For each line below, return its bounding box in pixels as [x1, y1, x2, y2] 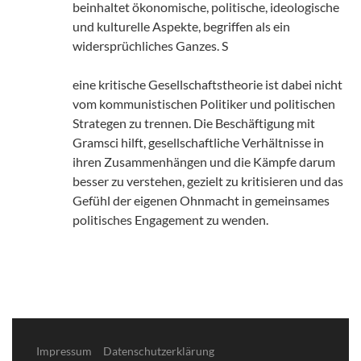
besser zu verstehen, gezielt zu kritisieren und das [73, 172, 343, 189]
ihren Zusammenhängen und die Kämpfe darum [73, 153, 335, 169]
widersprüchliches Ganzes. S [73, 37, 228, 53]
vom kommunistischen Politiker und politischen [73, 95, 335, 111]
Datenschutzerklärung [103, 343, 214, 358]
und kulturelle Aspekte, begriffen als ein [73, 18, 290, 34]
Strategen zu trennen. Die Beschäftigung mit [73, 114, 315, 131]
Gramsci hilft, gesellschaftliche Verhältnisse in [73, 134, 324, 150]
